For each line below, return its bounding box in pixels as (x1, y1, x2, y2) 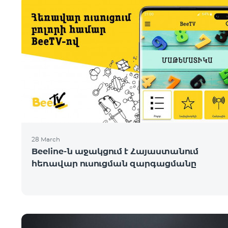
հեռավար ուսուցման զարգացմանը (32, 159, 196, 168)
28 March (32, 135, 60, 143)
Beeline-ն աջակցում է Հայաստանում (32, 147, 198, 156)
